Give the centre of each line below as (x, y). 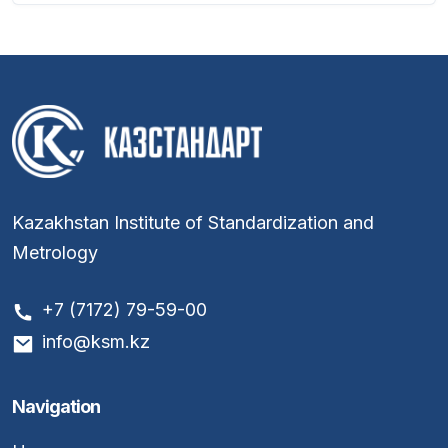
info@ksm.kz (96, 342)
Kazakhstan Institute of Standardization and (193, 223)
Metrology (55, 253)
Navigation (56, 407)
